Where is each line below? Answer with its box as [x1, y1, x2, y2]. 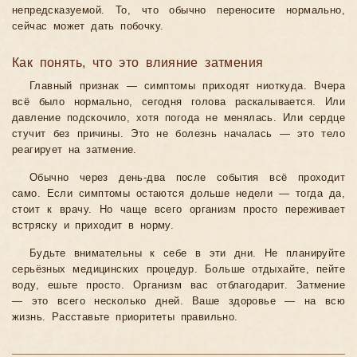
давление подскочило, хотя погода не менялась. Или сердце [12, 112, 345, 124]
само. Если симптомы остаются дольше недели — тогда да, [12, 188, 345, 200]
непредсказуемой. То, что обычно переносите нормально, [12, 5, 345, 17]
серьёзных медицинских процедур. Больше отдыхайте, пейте [12, 264, 345, 276]
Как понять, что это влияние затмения [12, 56, 264, 70]
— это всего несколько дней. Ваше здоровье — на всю [12, 296, 345, 308]
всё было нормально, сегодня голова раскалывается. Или [12, 96, 345, 108]
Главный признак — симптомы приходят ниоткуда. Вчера [29, 80, 345, 92]
